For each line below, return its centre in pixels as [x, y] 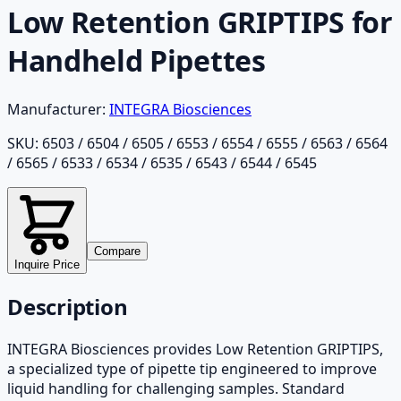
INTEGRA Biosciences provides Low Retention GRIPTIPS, [195, 349]
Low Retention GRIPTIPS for [200, 22]
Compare [117, 251]
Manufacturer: [56, 109]
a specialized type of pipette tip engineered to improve [192, 368]
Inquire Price [47, 264]
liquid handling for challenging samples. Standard [176, 388]
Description [68, 306]
